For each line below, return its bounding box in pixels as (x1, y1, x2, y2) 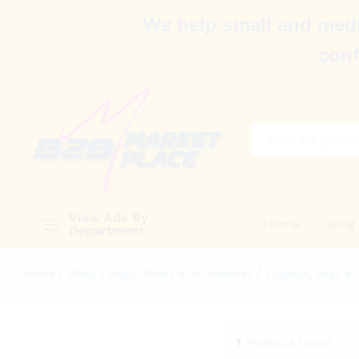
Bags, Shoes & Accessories (109, 266, 252, 280)
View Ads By (69, 209, 148, 225)
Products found (244, 336, 332, 349)
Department (69, 222, 145, 238)
